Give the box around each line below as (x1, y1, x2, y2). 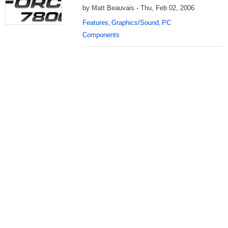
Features (82, 19, 108, 26)
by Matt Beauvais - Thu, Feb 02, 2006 (82, 4, 194, 12)
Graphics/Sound (111, 19, 159, 26)
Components (82, 31, 120, 39)
